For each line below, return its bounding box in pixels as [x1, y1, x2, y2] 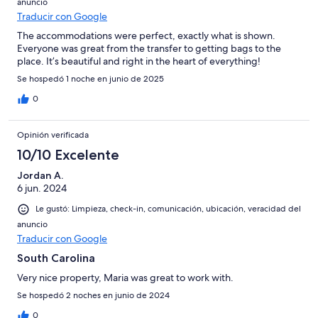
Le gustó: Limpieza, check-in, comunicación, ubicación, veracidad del [35, 203, 301, 215]
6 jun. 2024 [17, 182, 67, 195]
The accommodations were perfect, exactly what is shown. [17, 29, 275, 43]
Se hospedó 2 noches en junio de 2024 [17, 289, 170, 301]
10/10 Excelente [17, 146, 119, 164]
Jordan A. [17, 169, 63, 182]
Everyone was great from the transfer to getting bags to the [17, 42, 281, 55]
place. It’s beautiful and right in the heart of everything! [17, 55, 261, 68]
